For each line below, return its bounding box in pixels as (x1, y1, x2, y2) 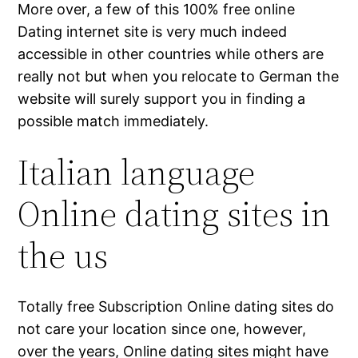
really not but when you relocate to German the (18, 68, 340, 86)
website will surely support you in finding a (18, 90, 306, 108)
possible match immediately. (18, 113, 209, 130)
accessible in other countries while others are (18, 46, 324, 63)
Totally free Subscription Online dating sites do (18, 298, 335, 316)
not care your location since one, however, (18, 320, 307, 338)
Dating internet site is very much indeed (18, 23, 288, 41)
